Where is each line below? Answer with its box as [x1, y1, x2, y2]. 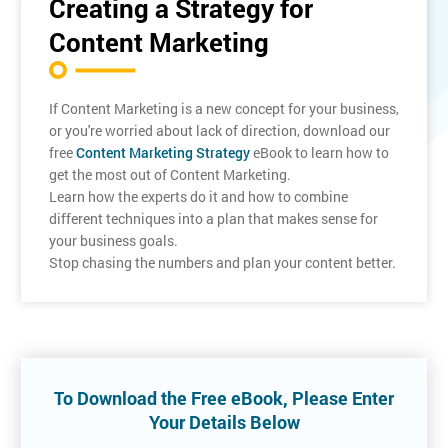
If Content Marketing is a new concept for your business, [49, 99, 399, 119]
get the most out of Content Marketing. [49, 165, 291, 185]
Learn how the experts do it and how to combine [49, 187, 348, 207]
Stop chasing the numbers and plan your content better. [49, 253, 396, 273]
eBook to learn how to [250, 143, 389, 163]
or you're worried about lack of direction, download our [49, 121, 390, 141]
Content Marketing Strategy [76, 143, 250, 163]
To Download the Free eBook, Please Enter [54, 386, 394, 411]
